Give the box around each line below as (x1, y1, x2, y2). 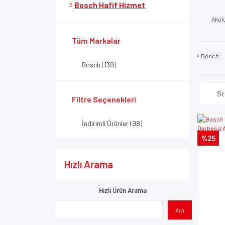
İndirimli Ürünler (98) (82, 119, 142, 128)
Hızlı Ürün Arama (99, 186, 147, 194)
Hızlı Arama (64, 158, 113, 170)
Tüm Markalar (72, 36, 121, 45)
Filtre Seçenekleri (72, 94, 136, 104)
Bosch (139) (82, 60, 116, 69)
